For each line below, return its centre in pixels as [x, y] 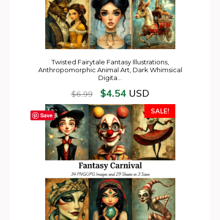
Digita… [110, 78]
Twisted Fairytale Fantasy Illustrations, [110, 62]
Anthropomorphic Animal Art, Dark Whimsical [110, 70]
